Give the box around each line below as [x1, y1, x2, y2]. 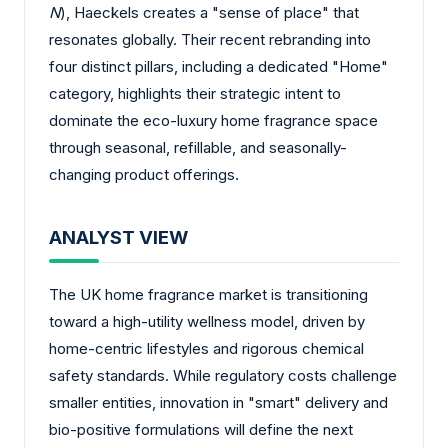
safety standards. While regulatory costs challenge [49, 366, 397, 386]
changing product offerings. [49, 165, 239, 185]
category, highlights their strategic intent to [49, 84, 341, 104]
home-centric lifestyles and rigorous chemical [49, 339, 364, 359]
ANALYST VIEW [49, 225, 188, 249]
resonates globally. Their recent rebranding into [49, 30, 371, 50]
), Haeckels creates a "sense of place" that [60, 3, 359, 23]
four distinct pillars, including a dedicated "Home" [49, 57, 388, 77]
